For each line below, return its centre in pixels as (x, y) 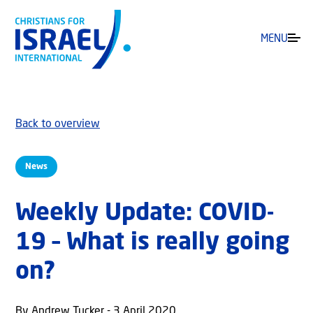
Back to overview (58, 125)
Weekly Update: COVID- (145, 214)
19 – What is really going (152, 243)
